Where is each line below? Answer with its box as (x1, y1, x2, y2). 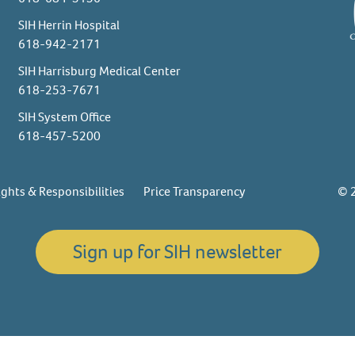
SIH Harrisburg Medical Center (18, 63, 181, 79)
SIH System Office (18, 109, 112, 125)
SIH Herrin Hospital (18, 17, 120, 33)
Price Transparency (143, 183, 246, 200)
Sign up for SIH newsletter (73, 239, 282, 265)
